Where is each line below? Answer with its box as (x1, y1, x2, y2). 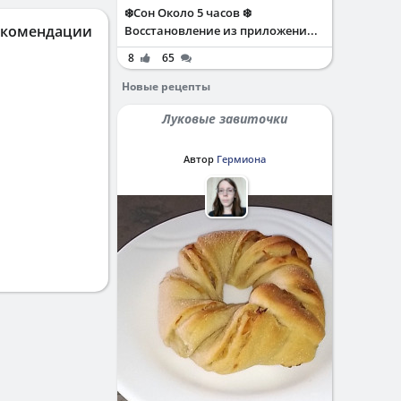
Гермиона (217, 152, 266, 166)
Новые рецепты (122, 79, 210, 94)
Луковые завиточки (171, 110, 287, 127)
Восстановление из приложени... (124, 22, 318, 38)
